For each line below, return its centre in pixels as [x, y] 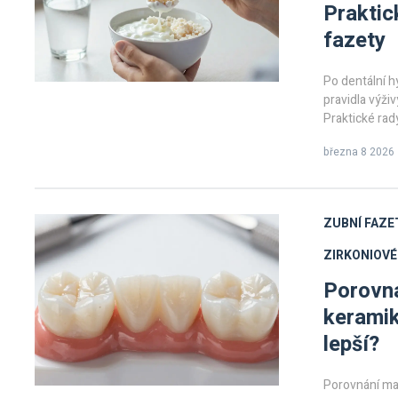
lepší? [351, 344]
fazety [354, 40]
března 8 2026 [359, 152]
